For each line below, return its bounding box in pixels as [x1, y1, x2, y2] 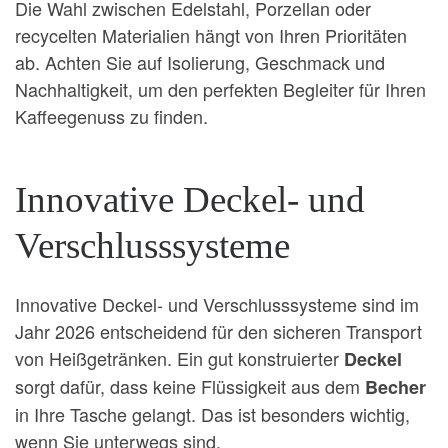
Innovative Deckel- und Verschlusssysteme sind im [15, 291, 419, 318]
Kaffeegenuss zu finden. [15, 102, 208, 129]
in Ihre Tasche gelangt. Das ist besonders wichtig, [15, 401, 410, 428]
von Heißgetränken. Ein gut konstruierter [15, 345, 344, 372]
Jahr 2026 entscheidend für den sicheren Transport [15, 318, 422, 345]
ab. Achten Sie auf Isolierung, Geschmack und [15, 48, 385, 75]
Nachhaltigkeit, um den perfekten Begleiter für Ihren [15, 75, 426, 102]
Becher [365, 374, 426, 401]
